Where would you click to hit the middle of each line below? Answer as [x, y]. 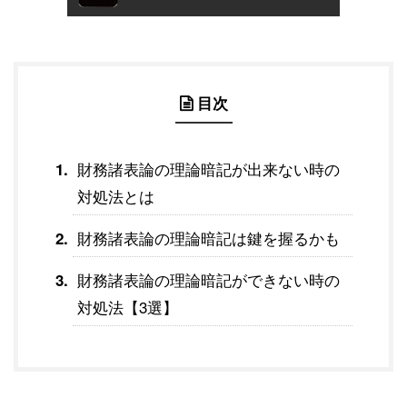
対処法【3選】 [128, 306]
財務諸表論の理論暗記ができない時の [208, 279]
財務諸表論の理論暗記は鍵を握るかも [208, 237]
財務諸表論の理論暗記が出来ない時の [208, 168]
